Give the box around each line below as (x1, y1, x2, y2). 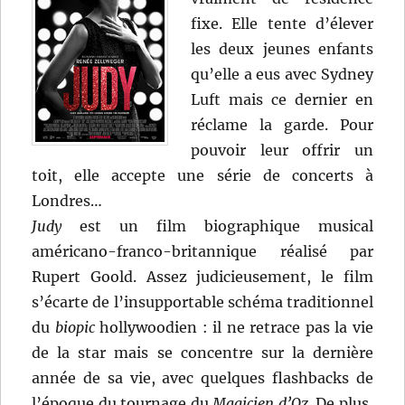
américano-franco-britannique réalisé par (32, 242, 373, 261)
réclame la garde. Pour (191, 116, 373, 135)
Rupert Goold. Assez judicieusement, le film (32, 268, 373, 287)
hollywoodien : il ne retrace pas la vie (94, 318, 373, 337)
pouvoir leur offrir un (191, 141, 373, 160)
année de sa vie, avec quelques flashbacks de (32, 369, 373, 388)
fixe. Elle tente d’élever (191, 14, 373, 33)
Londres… (32, 192, 103, 211)
